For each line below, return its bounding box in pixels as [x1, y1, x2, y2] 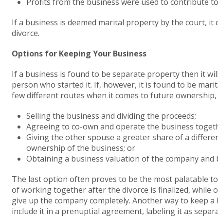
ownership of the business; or [26, 143, 135, 153]
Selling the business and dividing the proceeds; [26, 110, 196, 121]
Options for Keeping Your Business [12, 48, 146, 59]
